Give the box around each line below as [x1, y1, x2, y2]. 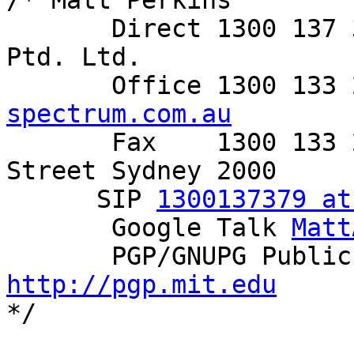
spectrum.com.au [6, 100, 232, 129]
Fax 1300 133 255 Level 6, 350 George [6, 128, 111, 157]
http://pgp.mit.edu [6, 270, 277, 299]
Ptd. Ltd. [6, 43, 141, 72]
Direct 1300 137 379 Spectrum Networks [6, 14, 111, 43]
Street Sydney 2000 [6, 156, 277, 186]
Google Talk [111, 213, 292, 243]
